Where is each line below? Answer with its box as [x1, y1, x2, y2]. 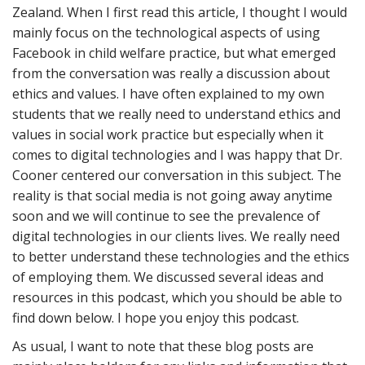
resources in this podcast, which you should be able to [12, 288, 342, 306]
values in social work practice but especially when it [12, 125, 323, 143]
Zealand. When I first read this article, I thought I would [12, 3, 347, 21]
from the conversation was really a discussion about [12, 64, 330, 82]
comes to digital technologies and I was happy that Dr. [12, 146, 342, 164]
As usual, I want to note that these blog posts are [12, 337, 314, 355]
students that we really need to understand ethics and [12, 105, 341, 123]
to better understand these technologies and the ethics [12, 248, 350, 266]
